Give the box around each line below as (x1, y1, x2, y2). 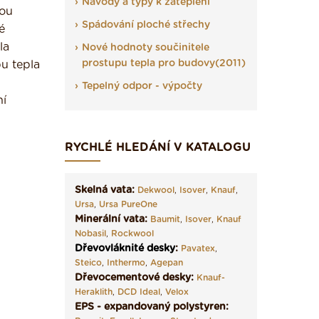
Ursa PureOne (99, 200, 157, 209)
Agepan (150, 258, 183, 267)
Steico (75, 258, 102, 267)
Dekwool (137, 186, 174, 194)
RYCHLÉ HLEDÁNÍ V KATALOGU (65, 142, 251, 153)
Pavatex (181, 244, 215, 253)
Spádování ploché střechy (82, 20, 210, 30)
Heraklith (75, 288, 113, 296)
